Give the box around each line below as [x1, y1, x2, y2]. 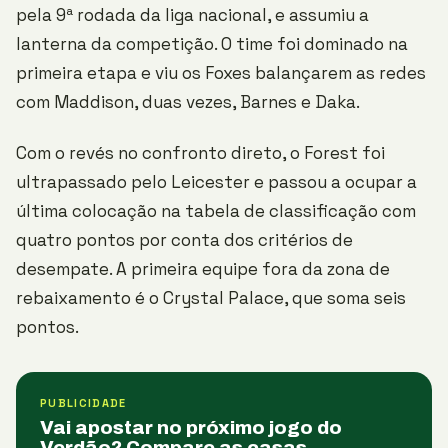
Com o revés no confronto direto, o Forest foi [16, 142, 385, 164]
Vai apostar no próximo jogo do [40, 417, 342, 438]
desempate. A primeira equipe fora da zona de [16, 258, 390, 280]
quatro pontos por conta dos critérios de [16, 229, 353, 251]
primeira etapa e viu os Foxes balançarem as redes [16, 62, 426, 84]
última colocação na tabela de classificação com [16, 200, 416, 222]
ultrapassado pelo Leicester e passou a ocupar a [16, 171, 417, 193]
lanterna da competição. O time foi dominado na [16, 33, 408, 55]
